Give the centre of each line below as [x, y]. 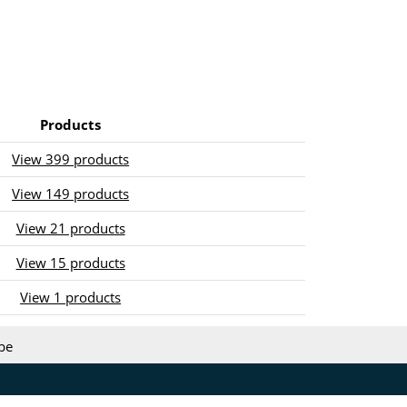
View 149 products [71, 193]
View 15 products [70, 262]
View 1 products [71, 297]
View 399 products [71, 159]
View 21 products [70, 228]
